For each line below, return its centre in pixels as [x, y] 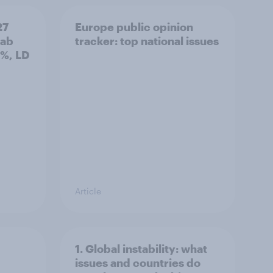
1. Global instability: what [141, 249]
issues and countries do [138, 263]
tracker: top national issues [147, 41]
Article [88, 191]
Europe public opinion [134, 27]
